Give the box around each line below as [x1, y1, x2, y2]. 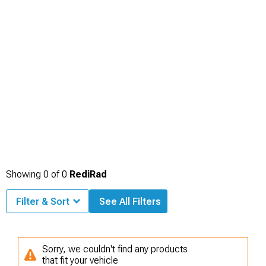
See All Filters [99, 195, 161, 207]
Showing [6, 168, 43, 180]
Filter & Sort [16, 195, 69, 207]
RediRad [69, 168, 107, 180]
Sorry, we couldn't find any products [42, 243, 188, 255]
